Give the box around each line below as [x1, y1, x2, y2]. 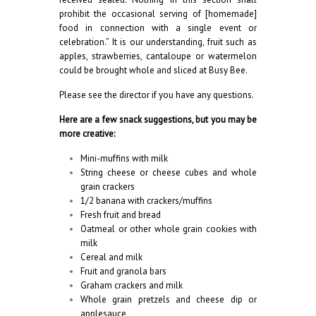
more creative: [59, 128, 115, 140]
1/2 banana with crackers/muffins [80, 195, 212, 207]
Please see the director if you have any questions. [59, 89, 254, 101]
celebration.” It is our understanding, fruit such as [59, 36, 257, 48]
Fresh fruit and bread [80, 209, 161, 221]
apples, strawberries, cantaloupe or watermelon [59, 50, 257, 62]
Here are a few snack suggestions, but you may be [59, 114, 257, 126]
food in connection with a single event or [59, 22, 257, 34]
